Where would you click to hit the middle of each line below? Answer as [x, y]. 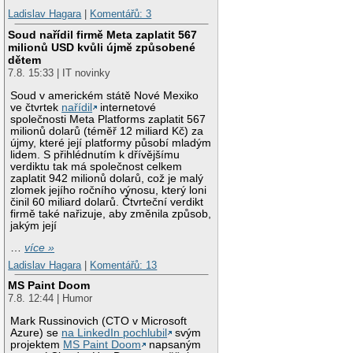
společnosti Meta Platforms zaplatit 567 [108, 119]
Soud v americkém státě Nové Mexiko [105, 95]
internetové [127, 107]
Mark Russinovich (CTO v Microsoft [99, 321]
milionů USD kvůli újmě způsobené [102, 47]
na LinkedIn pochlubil [115, 333]
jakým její [34, 225]
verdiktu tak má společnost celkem [97, 166]
